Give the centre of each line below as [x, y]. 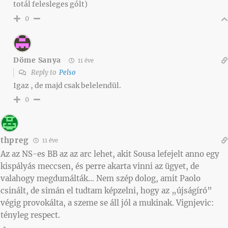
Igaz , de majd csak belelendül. [67, 85]
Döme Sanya [37, 60]
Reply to [44, 72]
